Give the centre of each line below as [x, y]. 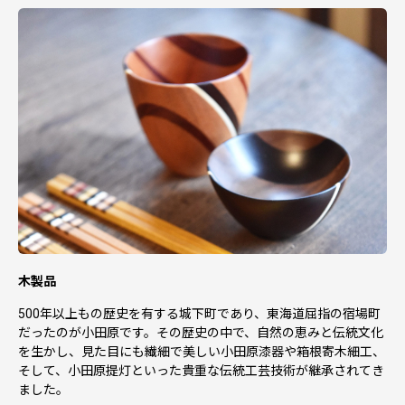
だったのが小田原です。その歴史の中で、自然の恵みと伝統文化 [201, 332]
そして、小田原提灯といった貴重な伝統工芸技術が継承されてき [201, 370]
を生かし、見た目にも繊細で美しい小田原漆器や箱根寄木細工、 [202, 351]
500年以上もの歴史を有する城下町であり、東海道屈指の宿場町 [199, 313]
